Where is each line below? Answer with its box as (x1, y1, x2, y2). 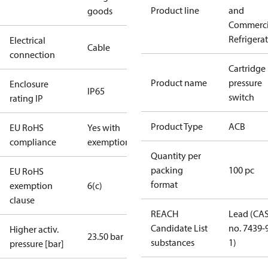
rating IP (10, 92, 43, 104)
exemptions (87, 136, 134, 148)
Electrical (10, 34, 45, 46)
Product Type (151, 120, 203, 132)
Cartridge (229, 62, 266, 74)
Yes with (87, 121, 120, 133)
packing (151, 164, 183, 176)
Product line (151, 4, 199, 16)
